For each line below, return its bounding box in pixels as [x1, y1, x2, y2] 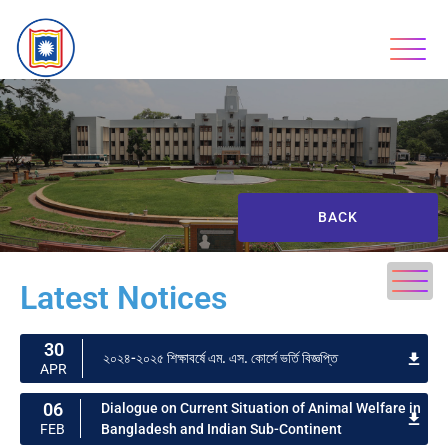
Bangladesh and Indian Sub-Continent [101, 420, 342, 437]
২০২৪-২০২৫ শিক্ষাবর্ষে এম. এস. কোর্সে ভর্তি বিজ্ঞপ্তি [103, 349, 338, 366]
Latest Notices [20, 278, 227, 317]
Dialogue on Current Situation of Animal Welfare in [101, 399, 421, 416]
